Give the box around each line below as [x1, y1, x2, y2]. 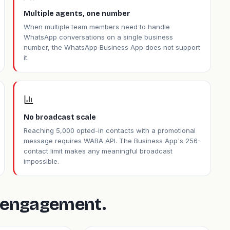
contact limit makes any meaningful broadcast [24, 147, 173, 155]
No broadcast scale [24, 113, 97, 122]
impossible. [24, 157, 60, 165]
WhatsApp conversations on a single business [24, 33, 174, 41]
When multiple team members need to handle [24, 23, 170, 31]
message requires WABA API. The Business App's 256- [24, 137, 201, 145]
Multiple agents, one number [24, 9, 131, 18]
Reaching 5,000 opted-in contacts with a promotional [24, 126, 196, 135]
